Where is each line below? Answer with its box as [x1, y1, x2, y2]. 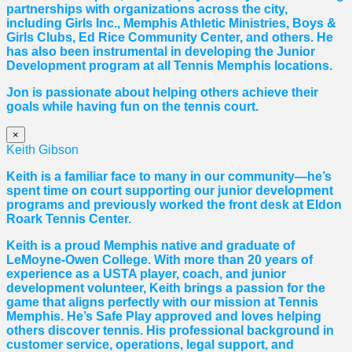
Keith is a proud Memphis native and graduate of [6, 239, 295, 253]
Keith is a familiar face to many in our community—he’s [6, 170, 332, 184]
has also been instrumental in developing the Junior [6, 45, 315, 59]
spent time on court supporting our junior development [6, 184, 333, 198]
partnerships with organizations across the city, [6, 2, 288, 16]
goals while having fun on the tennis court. [6, 100, 258, 114]
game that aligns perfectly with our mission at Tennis [6, 295, 318, 310]
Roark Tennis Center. [6, 212, 131, 226]
